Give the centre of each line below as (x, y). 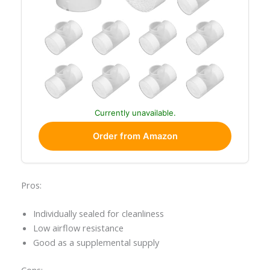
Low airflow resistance (78, 228)
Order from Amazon (135, 137)
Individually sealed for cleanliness (98, 213)
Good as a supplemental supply (96, 242)
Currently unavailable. (135, 113)
